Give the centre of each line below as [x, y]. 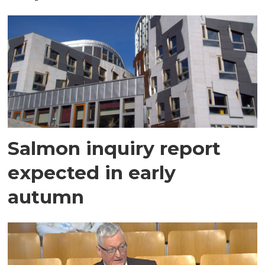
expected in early [92, 173]
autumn [46, 197]
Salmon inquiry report [114, 148]
